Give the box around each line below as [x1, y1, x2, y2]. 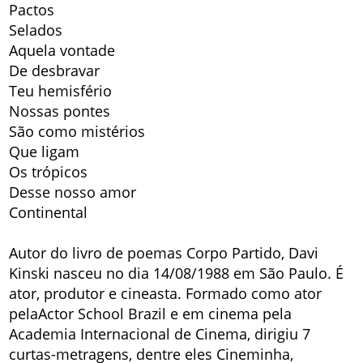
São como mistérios [9, 122, 146, 142]
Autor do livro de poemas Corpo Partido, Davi [9, 243, 319, 263]
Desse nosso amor [9, 182, 137, 203]
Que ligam [9, 142, 80, 162]
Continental [9, 203, 88, 223]
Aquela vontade [9, 41, 116, 61]
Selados [9, 20, 63, 41]
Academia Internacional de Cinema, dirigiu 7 [9, 324, 311, 344]
